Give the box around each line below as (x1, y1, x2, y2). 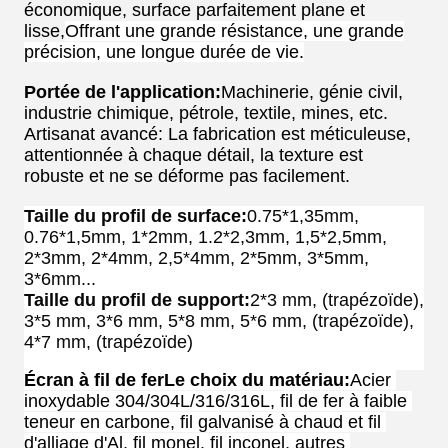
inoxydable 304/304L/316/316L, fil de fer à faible (24, 391, 407, 412)
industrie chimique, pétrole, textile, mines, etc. (24, 103, 388, 124)
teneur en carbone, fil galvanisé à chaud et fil (24, 412, 381, 433)
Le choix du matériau (164, 370, 344, 391)
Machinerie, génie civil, (221, 82, 403, 103)
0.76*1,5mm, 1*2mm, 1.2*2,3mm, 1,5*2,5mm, (24, 227, 387, 248)
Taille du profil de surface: (24, 206, 247, 227)
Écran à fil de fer (24, 370, 164, 391)
